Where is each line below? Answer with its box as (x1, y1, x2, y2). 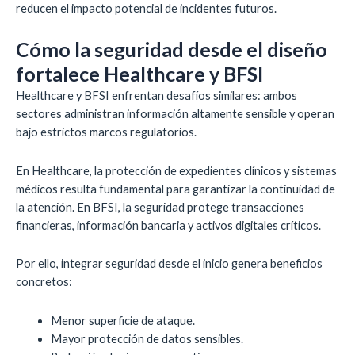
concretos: (16, 275, 72, 289)
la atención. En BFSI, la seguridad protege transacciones (16, 200, 304, 214)
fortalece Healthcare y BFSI (16, 62, 263, 86)
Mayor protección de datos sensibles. (50, 331, 243, 345)
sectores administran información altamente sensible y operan (16, 107, 334, 121)
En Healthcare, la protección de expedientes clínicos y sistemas (16, 163, 337, 177)
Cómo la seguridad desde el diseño (16, 37, 327, 62)
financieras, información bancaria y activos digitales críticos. (16, 218, 321, 232)
